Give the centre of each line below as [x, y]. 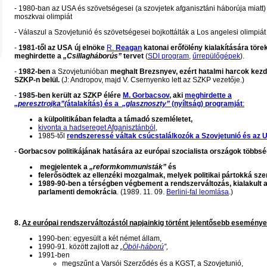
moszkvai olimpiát [43, 17]
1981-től [32, 48]
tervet [133, 56]
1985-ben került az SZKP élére [71, 95]
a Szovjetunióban [80, 72]
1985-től [52, 136]
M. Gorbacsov [146, 95]
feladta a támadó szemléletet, [143, 119]
